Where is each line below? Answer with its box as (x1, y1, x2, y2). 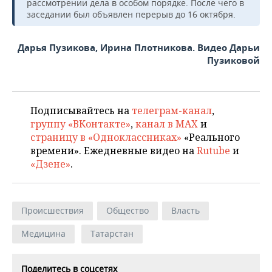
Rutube (197, 144, 230, 157)
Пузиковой (207, 54, 260, 67)
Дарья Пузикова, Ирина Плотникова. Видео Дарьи (18, 41, 260, 54)
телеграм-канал (132, 104, 212, 117)
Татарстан (90, 228, 134, 239)
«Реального (182, 131, 240, 144)
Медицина (21, 228, 66, 239)
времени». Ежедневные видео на (30, 144, 197, 157)
